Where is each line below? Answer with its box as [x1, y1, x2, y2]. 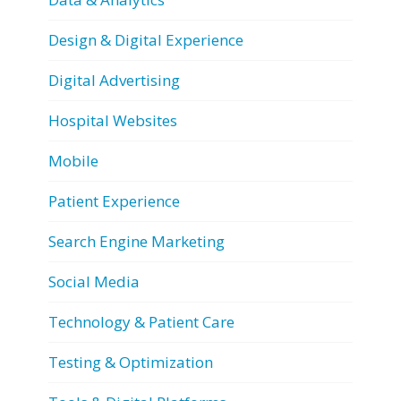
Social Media [48, 270, 140, 292]
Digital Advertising [48, 69, 180, 90]
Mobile [48, 149, 98, 171]
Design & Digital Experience [48, 29, 243, 50]
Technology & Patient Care [48, 311, 235, 332]
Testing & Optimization [48, 351, 213, 372]
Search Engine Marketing [48, 230, 225, 252]
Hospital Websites [48, 109, 177, 131]
